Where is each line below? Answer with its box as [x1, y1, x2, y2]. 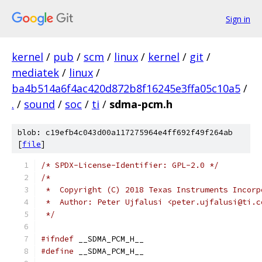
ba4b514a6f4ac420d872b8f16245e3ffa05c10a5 [12, 81, 240, 95]
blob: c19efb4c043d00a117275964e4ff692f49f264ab [18, 127, 233, 137]
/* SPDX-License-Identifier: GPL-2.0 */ [41, 160, 219, 170]
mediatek [12, 65, 59, 80]
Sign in [226, 13, 250, 25]
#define [41, 246, 74, 256]
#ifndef [41, 234, 74, 244]
